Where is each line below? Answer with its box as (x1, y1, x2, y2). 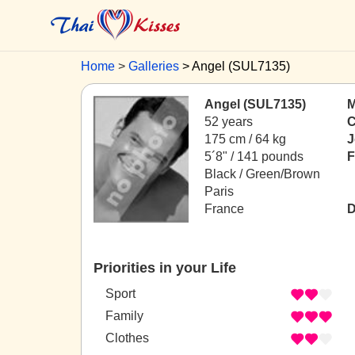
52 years (204, 115, 253, 128)
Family (105, 309, 143, 323)
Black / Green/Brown (204, 167, 320, 181)
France (204, 202, 244, 216)
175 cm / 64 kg (204, 132, 286, 146)
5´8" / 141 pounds (204, 150, 303, 163)
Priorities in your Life (94, 260, 236, 276)
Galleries (128, 59, 179, 73)
